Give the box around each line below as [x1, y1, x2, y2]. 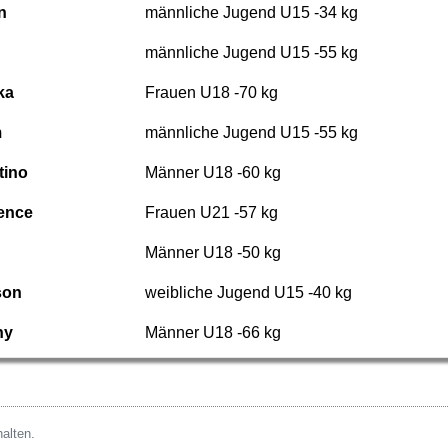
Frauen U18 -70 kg [144, 84, 278, 101]
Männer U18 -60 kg [144, 164, 281, 181]
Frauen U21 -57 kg [144, 204, 278, 221]
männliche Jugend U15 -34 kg [144, 4, 358, 21]
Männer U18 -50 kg [144, 244, 281, 261]
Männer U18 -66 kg [144, 324, 281, 341]
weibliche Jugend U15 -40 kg [144, 284, 352, 301]
